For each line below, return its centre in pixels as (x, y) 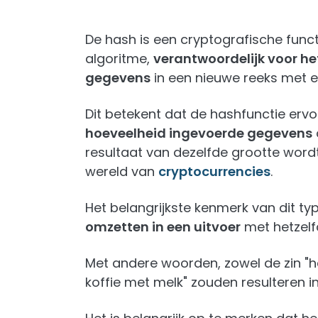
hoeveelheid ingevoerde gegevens (199, 133)
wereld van (122, 171)
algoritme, (119, 59)
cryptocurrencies (214, 171)
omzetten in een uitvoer (163, 227)
